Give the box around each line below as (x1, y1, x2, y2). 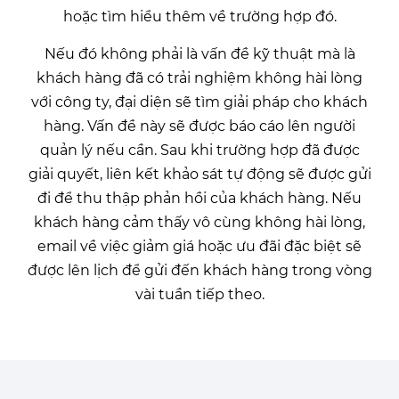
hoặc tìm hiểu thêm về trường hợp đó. (62, 8, 337, 26)
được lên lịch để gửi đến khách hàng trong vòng (27, 262, 372, 280)
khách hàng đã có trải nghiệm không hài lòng (37, 69, 362, 87)
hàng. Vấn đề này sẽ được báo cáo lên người (44, 118, 355, 135)
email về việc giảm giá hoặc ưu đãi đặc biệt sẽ (37, 238, 362, 256)
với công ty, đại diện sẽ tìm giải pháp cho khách (31, 94, 368, 111)
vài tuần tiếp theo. (134, 286, 265, 304)
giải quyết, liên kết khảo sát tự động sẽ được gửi (28, 166, 371, 183)
